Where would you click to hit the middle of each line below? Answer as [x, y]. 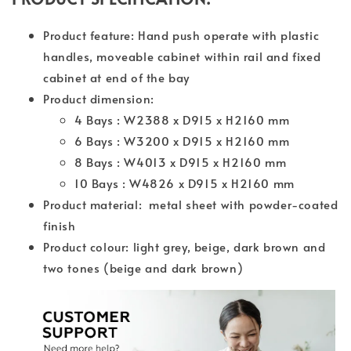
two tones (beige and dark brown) [143, 268]
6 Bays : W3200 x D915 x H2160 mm [182, 141]
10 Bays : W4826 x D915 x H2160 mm [185, 183]
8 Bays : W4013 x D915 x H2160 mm [181, 162]
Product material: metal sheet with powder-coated [191, 204]
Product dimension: [99, 99]
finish [60, 226]
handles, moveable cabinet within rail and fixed [182, 56]
